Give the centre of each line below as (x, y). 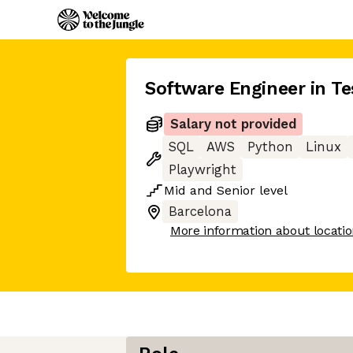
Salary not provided (233, 124)
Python (270, 147)
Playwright (203, 170)
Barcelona (200, 212)
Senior (236, 190)
